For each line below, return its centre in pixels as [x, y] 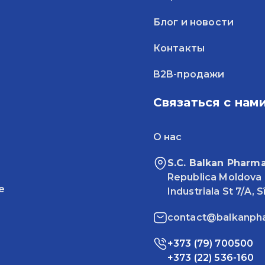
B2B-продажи [189, 74]
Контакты [179, 48]
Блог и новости [193, 22]
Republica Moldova [214, 177]
